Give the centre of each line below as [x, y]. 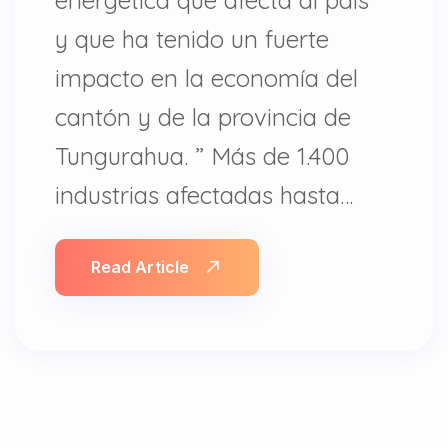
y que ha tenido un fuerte [192, 39]
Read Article [140, 267]
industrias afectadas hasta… [204, 195]
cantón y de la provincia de [203, 117]
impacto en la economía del [206, 78]
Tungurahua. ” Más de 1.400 [202, 156]
